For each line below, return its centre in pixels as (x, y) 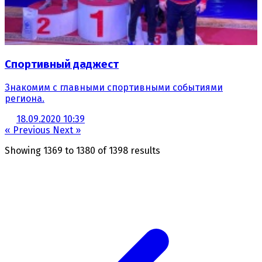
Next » (67, 130)
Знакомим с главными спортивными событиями (114, 87)
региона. (25, 98)
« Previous (29, 130)
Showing (24, 150)
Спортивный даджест (62, 65)
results (144, 150)
